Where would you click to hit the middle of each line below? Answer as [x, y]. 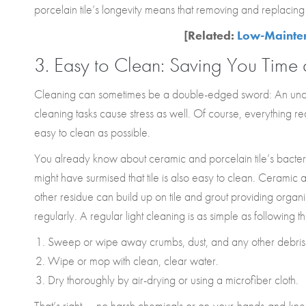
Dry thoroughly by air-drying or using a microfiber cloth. [173, 280]
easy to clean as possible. [94, 132]
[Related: [210, 35]
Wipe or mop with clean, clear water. [133, 261]
